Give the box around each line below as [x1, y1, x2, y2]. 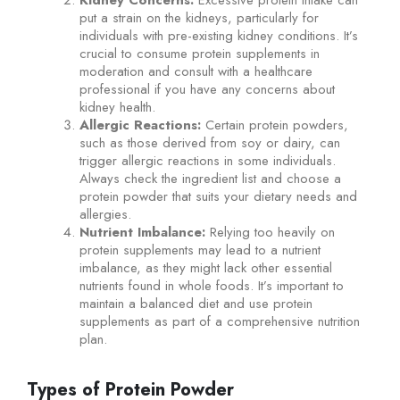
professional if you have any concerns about [79, 79, 336, 99]
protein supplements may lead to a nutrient [79, 239, 321, 260]
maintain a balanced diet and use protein [79, 293, 313, 313]
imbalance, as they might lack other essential [79, 257, 333, 278]
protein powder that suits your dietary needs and [79, 186, 358, 206]
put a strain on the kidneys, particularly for [79, 7, 320, 28]
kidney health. [79, 96, 156, 117]
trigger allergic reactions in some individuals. [79, 150, 337, 171]
